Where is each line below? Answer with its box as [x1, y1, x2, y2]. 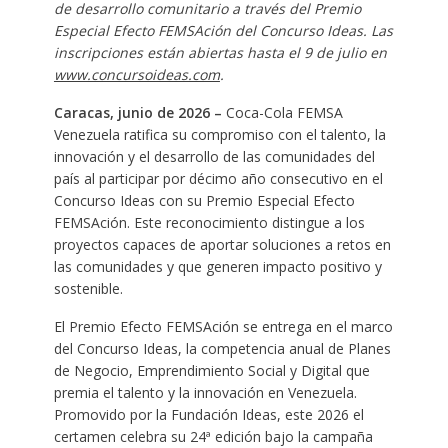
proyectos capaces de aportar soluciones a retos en [53, 234, 391, 254]
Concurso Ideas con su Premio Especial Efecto [53, 190, 355, 210]
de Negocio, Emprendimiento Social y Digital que [53, 360, 370, 380]
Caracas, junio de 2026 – [53, 102, 226, 122]
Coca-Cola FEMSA [225, 102, 343, 122]
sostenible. [53, 278, 123, 298]
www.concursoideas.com [53, 64, 220, 84]
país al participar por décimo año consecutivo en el [53, 168, 383, 188]
